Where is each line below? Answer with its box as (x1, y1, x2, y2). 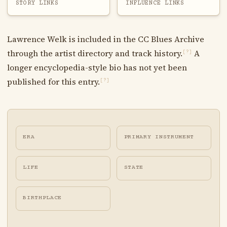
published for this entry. (7, 75, 100, 87)
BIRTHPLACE (23, 195, 62, 202)
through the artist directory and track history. (7, 47, 182, 59)
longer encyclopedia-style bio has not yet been (7, 61, 187, 73)
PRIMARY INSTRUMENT (124, 133, 195, 140)
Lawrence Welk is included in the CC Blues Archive (7, 33, 204, 45)
